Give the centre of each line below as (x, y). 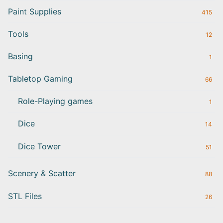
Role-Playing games (55, 101)
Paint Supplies (35, 11)
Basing (20, 56)
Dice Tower (39, 146)
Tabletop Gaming (40, 79)
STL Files (25, 196)
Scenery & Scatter (42, 173)
